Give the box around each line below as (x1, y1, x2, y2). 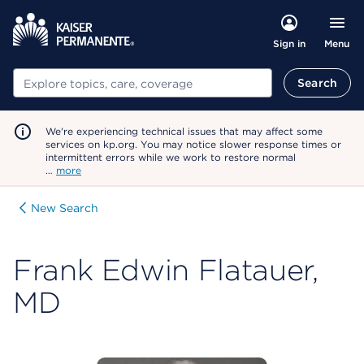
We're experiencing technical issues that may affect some (45, 125, 323, 137)
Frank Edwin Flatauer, (13, 252, 318, 288)
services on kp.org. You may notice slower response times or (45, 138, 341, 150)
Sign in (272, 37, 305, 50)
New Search (31, 201, 98, 214)
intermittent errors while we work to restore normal (45, 151, 296, 163)
